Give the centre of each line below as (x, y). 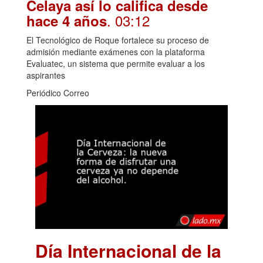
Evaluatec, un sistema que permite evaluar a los (116, 64)
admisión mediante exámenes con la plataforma (116, 52)
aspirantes (46, 75)
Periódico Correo (58, 93)
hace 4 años (67, 21)
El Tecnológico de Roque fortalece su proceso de (118, 40)
